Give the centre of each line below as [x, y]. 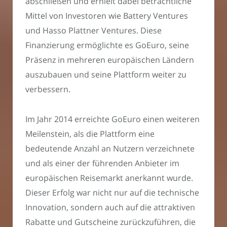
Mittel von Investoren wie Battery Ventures [107, 16]
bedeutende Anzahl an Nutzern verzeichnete [110, 148]
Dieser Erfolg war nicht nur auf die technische [112, 192]
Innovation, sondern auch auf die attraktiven [110, 207]
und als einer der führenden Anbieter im [102, 163]
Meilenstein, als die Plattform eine [90, 134]
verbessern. [48, 89]
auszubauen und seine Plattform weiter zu [106, 75]
